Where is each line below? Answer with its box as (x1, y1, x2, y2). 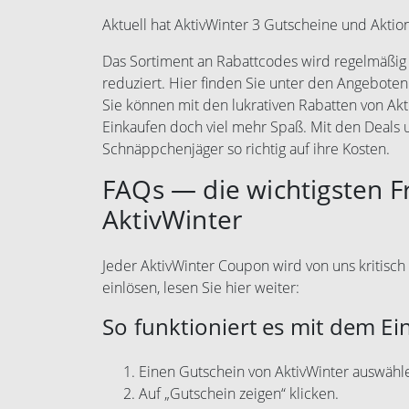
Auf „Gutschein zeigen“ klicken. (139, 383, 339, 404)
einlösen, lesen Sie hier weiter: (102, 277, 299, 298)
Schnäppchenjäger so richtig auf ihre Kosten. (102, 138, 390, 159)
